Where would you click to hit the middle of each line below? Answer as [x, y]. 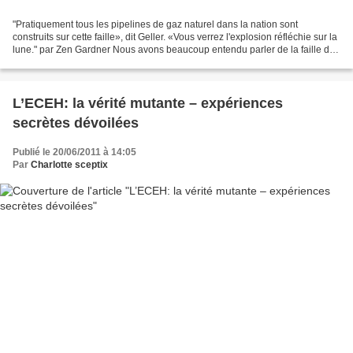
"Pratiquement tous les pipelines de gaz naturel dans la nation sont [155, 25]
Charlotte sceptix [69, 165]
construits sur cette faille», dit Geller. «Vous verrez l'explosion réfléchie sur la [175, 37]
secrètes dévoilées [76, 123]
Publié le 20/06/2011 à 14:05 [74, 152]
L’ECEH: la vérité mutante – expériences [148, 104]
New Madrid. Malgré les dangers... [86, 63]
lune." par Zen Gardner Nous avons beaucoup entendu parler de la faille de [174, 50]
